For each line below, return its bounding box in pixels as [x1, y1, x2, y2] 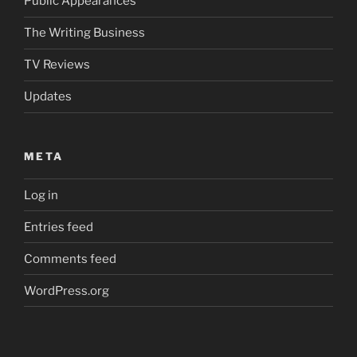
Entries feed [24, 219, 93, 234]
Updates [24, 89, 72, 104]
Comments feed [24, 251, 116, 266]
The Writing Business [24, 25, 145, 41]
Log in [24, 187, 58, 202]
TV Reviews [24, 57, 90, 73]
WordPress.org [24, 283, 109, 298]
